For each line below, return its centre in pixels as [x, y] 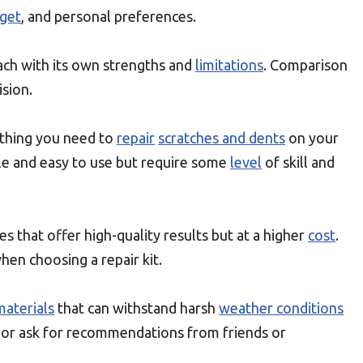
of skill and [298, 162]
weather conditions [281, 308]
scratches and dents [222, 138]
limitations [229, 65]
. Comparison [305, 65]
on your [312, 138]
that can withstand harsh [137, 308]
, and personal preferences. [109, 16]
